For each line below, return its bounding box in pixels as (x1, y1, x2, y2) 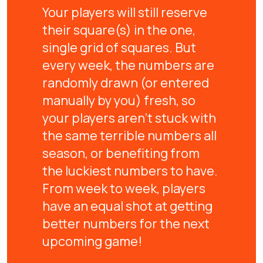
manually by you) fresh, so (42, 91, 195, 109)
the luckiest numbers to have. (42, 161, 218, 180)
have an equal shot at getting (42, 197, 213, 215)
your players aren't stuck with (42, 109, 216, 127)
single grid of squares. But (42, 38, 196, 56)
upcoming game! (42, 232, 142, 250)
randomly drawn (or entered (42, 73, 209, 92)
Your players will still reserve (42, 3, 207, 21)
